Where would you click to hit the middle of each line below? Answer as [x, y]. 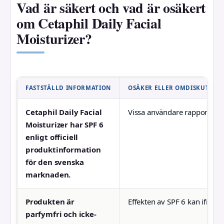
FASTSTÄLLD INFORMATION [68, 88]
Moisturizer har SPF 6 [64, 125]
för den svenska [55, 162]
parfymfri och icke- [61, 214]
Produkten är [50, 202]
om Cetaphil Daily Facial [89, 23]
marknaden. [48, 175]
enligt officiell [52, 137]
